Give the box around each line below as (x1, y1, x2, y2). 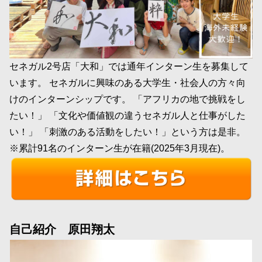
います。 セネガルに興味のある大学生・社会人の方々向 (9, 77, 246, 88)
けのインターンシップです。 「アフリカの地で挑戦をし (9, 94, 246, 104)
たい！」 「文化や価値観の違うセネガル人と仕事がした (9, 110, 246, 120)
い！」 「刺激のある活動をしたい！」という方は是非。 (9, 126, 246, 137)
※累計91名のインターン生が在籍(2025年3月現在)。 (9, 143, 230, 153)
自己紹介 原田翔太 (9, 223, 115, 236)
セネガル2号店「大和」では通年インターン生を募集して (9, 61, 249, 71)
